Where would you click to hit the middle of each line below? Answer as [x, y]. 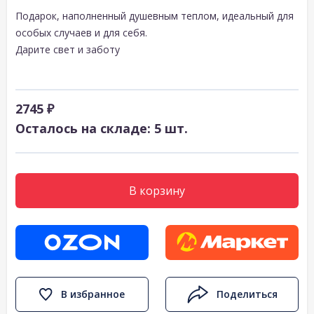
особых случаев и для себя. [81, 32]
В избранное [93, 294]
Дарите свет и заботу [68, 49]
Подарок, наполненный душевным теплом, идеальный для [155, 15]
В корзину [157, 190]
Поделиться [247, 294]
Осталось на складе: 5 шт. [102, 128]
